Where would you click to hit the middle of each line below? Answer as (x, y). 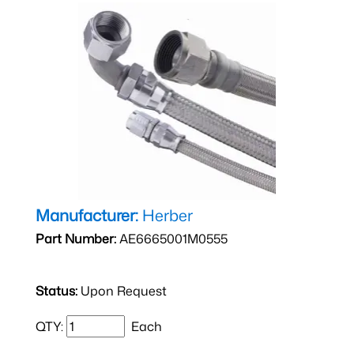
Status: (56, 291)
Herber (166, 215)
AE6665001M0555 (172, 239)
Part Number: (76, 239)
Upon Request (122, 291)
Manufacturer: (87, 215)
